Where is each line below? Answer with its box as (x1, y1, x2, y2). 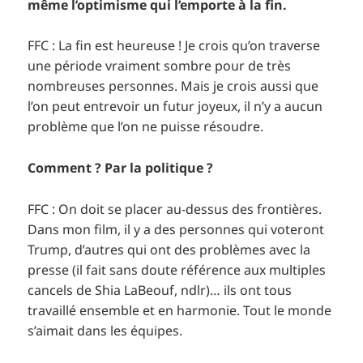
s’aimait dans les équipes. (28, 321, 183, 340)
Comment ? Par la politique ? (28, 159, 214, 177)
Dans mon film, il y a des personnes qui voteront (28, 220, 325, 238)
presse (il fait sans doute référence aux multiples (28, 260, 327, 279)
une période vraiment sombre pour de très (28, 57, 292, 75)
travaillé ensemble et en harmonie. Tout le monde (28, 301, 332, 319)
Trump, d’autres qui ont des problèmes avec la (28, 240, 311, 258)
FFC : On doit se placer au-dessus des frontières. (28, 199, 322, 218)
